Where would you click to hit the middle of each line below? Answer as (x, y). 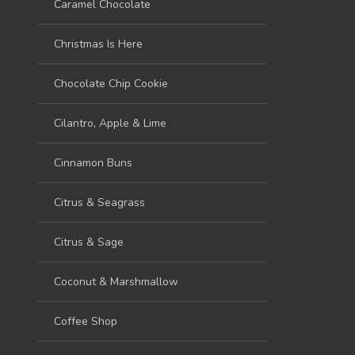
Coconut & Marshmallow (116, 281)
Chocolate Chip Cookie (111, 83)
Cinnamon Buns (93, 162)
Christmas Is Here (98, 44)
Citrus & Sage (89, 242)
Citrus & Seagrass (99, 202)
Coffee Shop (86, 321)
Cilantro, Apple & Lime (110, 123)
